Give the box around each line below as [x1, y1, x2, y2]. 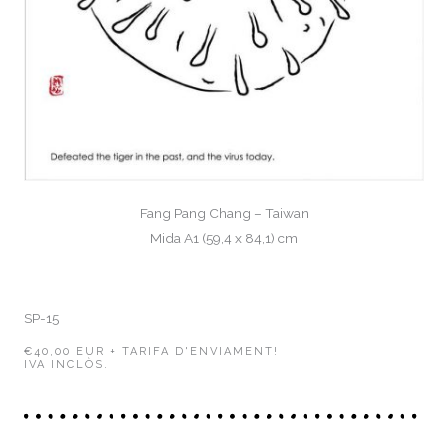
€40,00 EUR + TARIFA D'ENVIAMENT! [24, 344, 279, 358]
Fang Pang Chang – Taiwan [139, 205, 309, 222]
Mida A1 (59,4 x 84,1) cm [150, 230, 298, 247]
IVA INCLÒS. [24, 357, 109, 371]
